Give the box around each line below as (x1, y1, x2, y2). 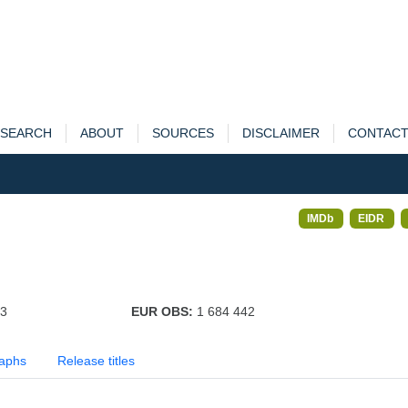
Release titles (57, 353, 135, 368)
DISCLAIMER (241, 126, 320, 140)
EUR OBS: (130, 304, 197, 319)
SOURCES (151, 126, 214, 140)
